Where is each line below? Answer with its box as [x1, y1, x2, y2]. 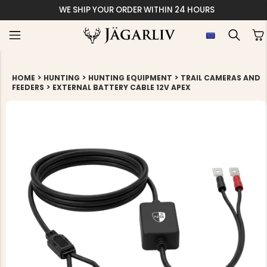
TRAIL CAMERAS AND [181, 73, 260, 83]
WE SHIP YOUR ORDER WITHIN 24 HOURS [58, 4, 215, 15]
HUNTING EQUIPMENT [88, 73, 172, 83]
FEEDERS [12, 82, 44, 92]
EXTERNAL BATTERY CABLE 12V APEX [52, 82, 191, 92]
